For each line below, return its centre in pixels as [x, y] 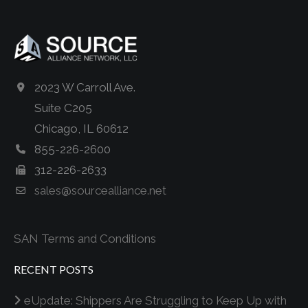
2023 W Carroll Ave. [85, 87]
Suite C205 [63, 108]
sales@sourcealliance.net [100, 190]
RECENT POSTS [54, 269]
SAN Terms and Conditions [85, 239]
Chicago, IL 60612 [81, 129]
